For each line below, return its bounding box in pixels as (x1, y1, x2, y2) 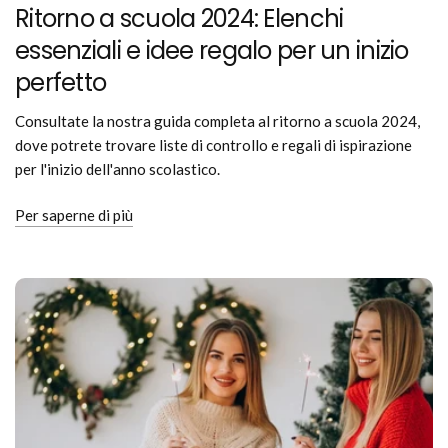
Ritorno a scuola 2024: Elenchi (15, 2, 344, 36)
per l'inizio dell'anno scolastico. (15, 160, 221, 179)
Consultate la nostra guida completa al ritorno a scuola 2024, (15, 112, 421, 131)
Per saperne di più (15, 206, 133, 225)
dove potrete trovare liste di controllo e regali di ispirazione (15, 136, 413, 155)
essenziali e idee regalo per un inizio (15, 34, 409, 68)
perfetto (15, 66, 107, 100)
